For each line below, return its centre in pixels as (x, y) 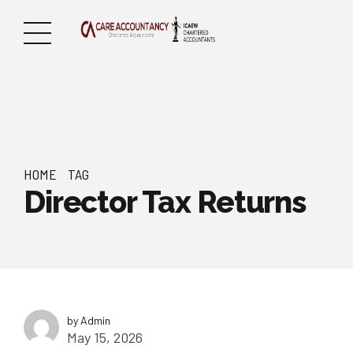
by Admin (89, 320)
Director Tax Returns (165, 202)
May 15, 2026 (105, 337)
